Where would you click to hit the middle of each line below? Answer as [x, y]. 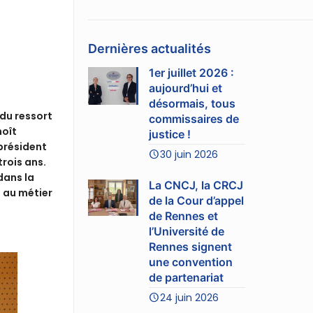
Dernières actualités [150, 48]
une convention [191, 262]
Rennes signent [191, 246]
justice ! [170, 134]
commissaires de [194, 118]
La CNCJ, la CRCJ [196, 185]
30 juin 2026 [189, 154]
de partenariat [187, 277]
